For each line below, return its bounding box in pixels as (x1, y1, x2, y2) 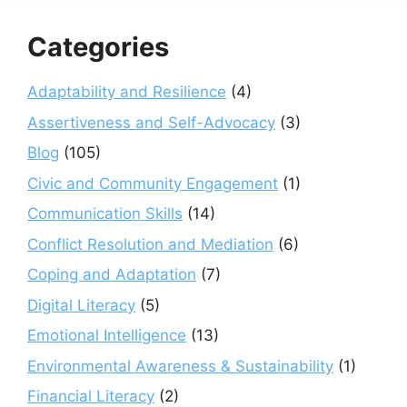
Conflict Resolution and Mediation (27, 234, 273, 253)
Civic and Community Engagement (27, 174, 278, 193)
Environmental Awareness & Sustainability (27, 356, 333, 375)
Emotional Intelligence (27, 326, 186, 345)
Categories (27, 31, 169, 64)
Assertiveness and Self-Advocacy (27, 113, 275, 132)
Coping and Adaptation (27, 265, 196, 284)
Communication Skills (27, 204, 183, 223)
